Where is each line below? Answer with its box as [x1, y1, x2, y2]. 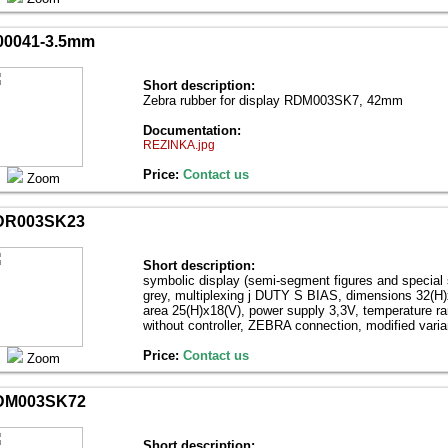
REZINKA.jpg [143, 138, 215, 152]
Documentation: [143, 123, 241, 138]
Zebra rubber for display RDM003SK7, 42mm [143, 93, 403, 108]
